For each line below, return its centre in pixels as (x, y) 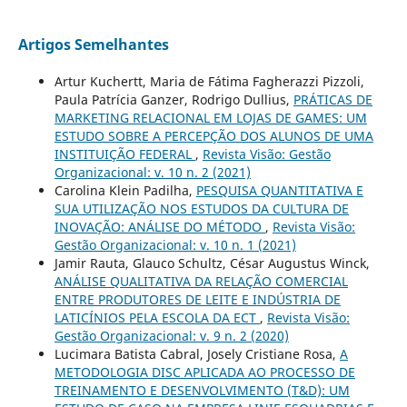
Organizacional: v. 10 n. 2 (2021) (152, 172)
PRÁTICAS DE (333, 99)
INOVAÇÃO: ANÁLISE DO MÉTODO (159, 226)
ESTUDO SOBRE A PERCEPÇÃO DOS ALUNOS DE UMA (213, 135)
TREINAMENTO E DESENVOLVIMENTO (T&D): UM (202, 390)
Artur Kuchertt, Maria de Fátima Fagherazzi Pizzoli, (209, 81)
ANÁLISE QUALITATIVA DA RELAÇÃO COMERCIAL (201, 281)
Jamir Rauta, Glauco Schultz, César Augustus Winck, (212, 263)
